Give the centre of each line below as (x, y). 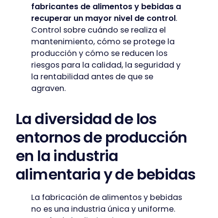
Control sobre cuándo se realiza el (99, 30)
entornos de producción (101, 137)
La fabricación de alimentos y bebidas (107, 197)
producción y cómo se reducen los (99, 53)
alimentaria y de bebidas (106, 174)
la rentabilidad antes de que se (92, 76)
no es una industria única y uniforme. (103, 209)
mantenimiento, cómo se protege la (103, 41)
